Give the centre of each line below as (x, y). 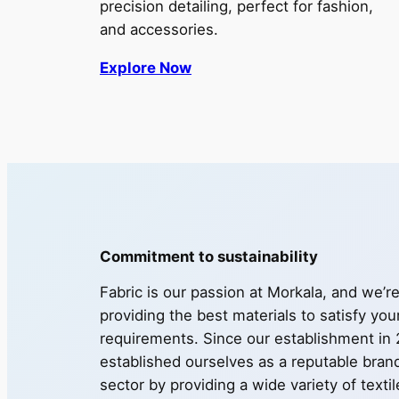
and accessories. (159, 29)
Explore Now (146, 67)
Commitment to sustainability (209, 257)
